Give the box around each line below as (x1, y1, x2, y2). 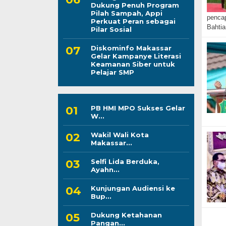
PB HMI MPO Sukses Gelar (90, 103, 185, 112)
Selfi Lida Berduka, (90, 157, 159, 165)
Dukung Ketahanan (90, 210, 162, 219)
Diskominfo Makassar (90, 43, 172, 52)
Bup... (90, 192, 111, 200)
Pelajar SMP (90, 68, 134, 76)
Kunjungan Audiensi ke (90, 184, 175, 192)
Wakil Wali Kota (90, 130, 149, 139)
